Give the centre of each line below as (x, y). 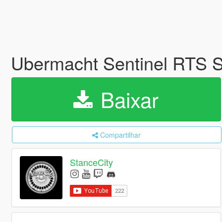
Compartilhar (121, 135)
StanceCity (92, 162)
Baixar (127, 99)
